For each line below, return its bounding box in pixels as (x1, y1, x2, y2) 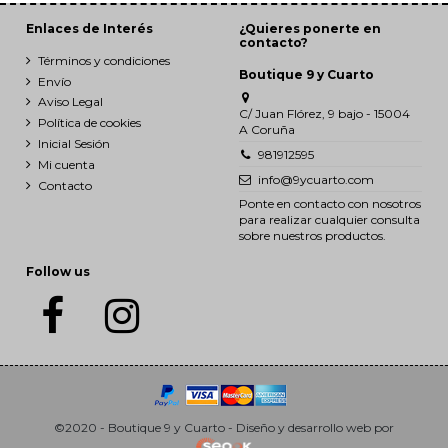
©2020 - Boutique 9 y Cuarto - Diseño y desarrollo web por (54, 420, 394, 436)
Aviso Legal (38, 94, 104, 110)
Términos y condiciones (38, 52, 171, 68)
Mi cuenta (38, 156, 96, 172)
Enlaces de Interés (26, 21, 154, 37)
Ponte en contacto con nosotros (239, 195, 421, 211)
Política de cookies (38, 115, 142, 131)
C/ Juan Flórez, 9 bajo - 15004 (239, 105, 410, 121)
